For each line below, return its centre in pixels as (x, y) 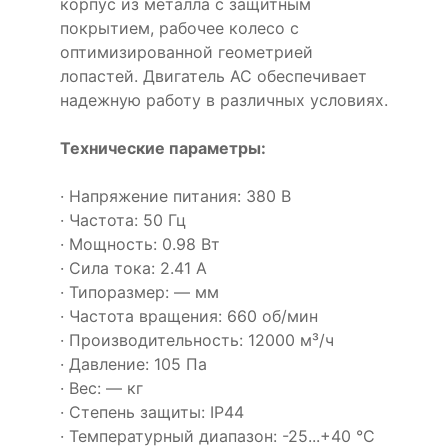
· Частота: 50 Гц (123, 220)
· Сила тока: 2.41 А (133, 268)
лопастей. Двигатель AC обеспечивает (213, 76)
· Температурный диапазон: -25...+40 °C (217, 436)
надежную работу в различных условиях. (224, 100)
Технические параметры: (163, 148)
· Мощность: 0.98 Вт (140, 244)
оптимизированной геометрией (186, 52)
